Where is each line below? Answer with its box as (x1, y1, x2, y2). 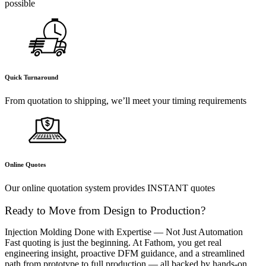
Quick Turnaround (5, 73, 58, 81)
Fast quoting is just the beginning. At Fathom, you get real (5, 237, 221, 248)
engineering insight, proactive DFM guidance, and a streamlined (5, 248, 245, 259)
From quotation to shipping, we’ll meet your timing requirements (5, 95, 246, 106)
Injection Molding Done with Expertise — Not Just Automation (5, 227, 243, 237)
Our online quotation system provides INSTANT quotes (5, 182, 215, 193)
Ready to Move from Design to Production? (5, 204, 205, 217)
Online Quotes (5, 160, 46, 168)
